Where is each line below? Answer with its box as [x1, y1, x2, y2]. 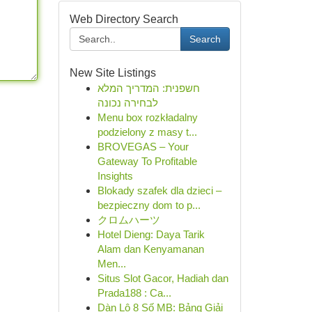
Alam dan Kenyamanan [97, 243, 204, 255]
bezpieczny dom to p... [97, 199, 201, 211]
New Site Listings [69, 67, 156, 79]
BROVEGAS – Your [97, 141, 189, 153]
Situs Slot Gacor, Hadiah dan [97, 272, 228, 284]
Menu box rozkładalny [97, 111, 198, 123]
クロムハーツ [97, 214, 160, 226]
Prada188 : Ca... [97, 287, 171, 299]
